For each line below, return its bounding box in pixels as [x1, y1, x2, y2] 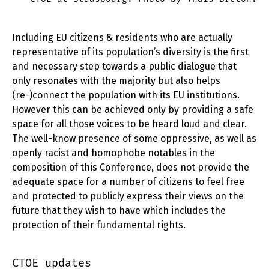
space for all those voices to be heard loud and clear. [12, 118, 247, 130]
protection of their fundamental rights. [12, 219, 186, 231]
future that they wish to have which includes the [12, 205, 226, 217]
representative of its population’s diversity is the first [12, 46, 249, 58]
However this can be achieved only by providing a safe [12, 104, 253, 116]
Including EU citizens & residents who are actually [12, 32, 232, 44]
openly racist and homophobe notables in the [12, 147, 215, 159]
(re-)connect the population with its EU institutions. [12, 89, 240, 101]
